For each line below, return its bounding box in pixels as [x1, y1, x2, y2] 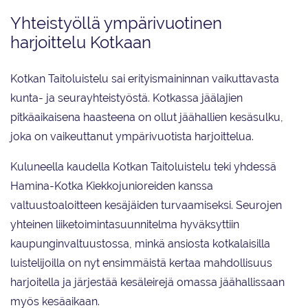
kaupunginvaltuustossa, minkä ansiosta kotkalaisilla [10, 237, 270, 251]
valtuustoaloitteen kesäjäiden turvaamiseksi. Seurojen [10, 199, 282, 212]
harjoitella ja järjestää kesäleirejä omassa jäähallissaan [10, 276, 285, 289]
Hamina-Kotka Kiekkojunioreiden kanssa [10, 179, 213, 193]
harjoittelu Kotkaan [10, 33, 151, 52]
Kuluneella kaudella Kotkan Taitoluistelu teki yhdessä [10, 160, 276, 174]
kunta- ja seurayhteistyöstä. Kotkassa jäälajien [10, 91, 243, 105]
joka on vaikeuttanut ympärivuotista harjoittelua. [10, 130, 254, 144]
